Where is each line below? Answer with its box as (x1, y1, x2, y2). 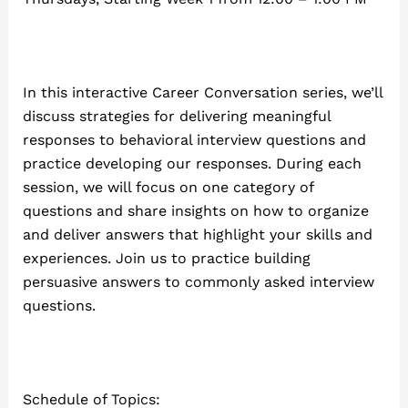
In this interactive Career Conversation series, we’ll (22, 83, 382, 101)
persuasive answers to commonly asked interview (22, 272, 374, 291)
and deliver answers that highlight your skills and (22, 225, 372, 243)
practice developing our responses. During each (22, 154, 362, 172)
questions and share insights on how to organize (22, 201, 369, 219)
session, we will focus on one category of (22, 178, 313, 196)
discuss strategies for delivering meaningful (22, 107, 331, 125)
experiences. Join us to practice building (22, 249, 311, 267)
